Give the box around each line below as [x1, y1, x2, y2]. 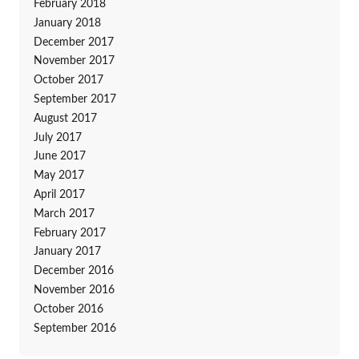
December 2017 [33, 36, 114, 48]
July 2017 [33, 131, 82, 143]
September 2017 [33, 94, 116, 106]
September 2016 [33, 322, 116, 334]
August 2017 [33, 112, 97, 124]
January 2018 [33, 17, 101, 29]
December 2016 [33, 265, 114, 277]
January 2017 [33, 246, 101, 258]
